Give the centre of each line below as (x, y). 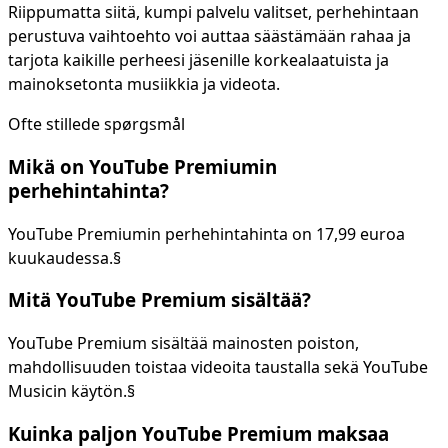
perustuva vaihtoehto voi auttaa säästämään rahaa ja (209, 36)
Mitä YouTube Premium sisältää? (159, 300)
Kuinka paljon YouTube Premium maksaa (198, 433)
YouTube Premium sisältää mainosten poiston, (183, 343)
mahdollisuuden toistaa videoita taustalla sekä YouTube (218, 367)
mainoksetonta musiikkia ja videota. (144, 84)
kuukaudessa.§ (64, 257)
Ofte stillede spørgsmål (96, 124)
